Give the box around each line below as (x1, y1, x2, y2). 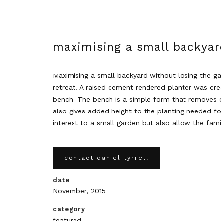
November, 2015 (53, 187, 106, 195)
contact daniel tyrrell (64, 154, 149, 161)
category (53, 205, 85, 213)
